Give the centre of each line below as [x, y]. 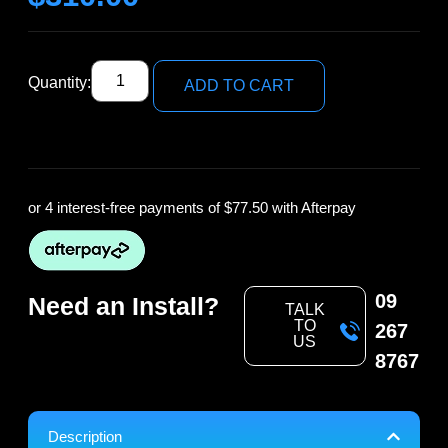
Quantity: [59, 82]
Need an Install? [123, 305]
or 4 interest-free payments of [126, 207]
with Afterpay [312, 207]
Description [85, 436]
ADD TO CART [239, 85]
